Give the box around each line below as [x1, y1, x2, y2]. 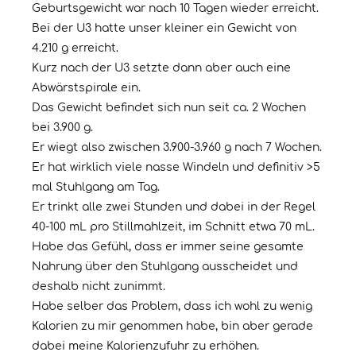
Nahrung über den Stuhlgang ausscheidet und [32, 261, 298, 273]
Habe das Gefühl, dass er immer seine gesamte [32, 241, 304, 253]
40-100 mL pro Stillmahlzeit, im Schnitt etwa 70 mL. [32, 221, 315, 234]
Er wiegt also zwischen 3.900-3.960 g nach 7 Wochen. [32, 141, 322, 154]
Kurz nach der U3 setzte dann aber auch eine [32, 62, 291, 75]
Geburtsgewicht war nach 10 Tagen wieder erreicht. [32, 2, 319, 15]
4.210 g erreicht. [32, 42, 118, 55]
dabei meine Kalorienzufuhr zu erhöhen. [32, 340, 259, 353]
